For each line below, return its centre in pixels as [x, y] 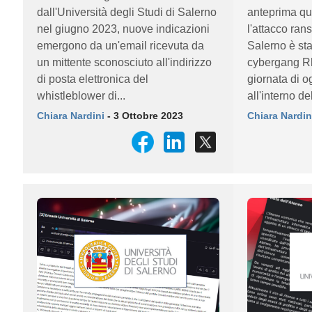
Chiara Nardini [71, 116]
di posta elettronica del [93, 79]
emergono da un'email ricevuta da [120, 46]
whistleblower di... [81, 96]
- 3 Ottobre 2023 [144, 116]
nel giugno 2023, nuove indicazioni [123, 29]
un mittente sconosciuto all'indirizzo [124, 62]
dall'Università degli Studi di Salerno [127, 12]
